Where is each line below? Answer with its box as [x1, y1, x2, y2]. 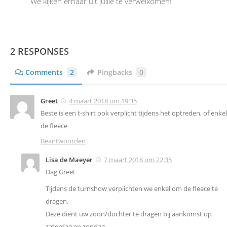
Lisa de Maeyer [46, 155, 93, 165]
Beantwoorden [41, 136, 86, 146]
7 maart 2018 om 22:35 [104, 155, 172, 165]
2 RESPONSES [10, 45, 69, 58]
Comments [25, 67, 63, 78]
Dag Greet [46, 167, 75, 177]
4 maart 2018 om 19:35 [69, 96, 137, 106]
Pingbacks [97, 67, 132, 78]
